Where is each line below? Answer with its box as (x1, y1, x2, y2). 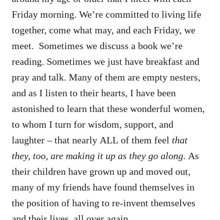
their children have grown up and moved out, (12, 165, 191, 177)
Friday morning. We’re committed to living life (12, 8, 201, 20)
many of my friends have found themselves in (12, 181, 194, 192)
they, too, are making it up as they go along (12, 150, 183, 161)
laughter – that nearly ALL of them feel (12, 134, 169, 145)
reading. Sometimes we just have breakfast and (12, 55, 199, 67)
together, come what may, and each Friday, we (12, 24, 195, 35)
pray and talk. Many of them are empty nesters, (12, 71, 200, 82)
